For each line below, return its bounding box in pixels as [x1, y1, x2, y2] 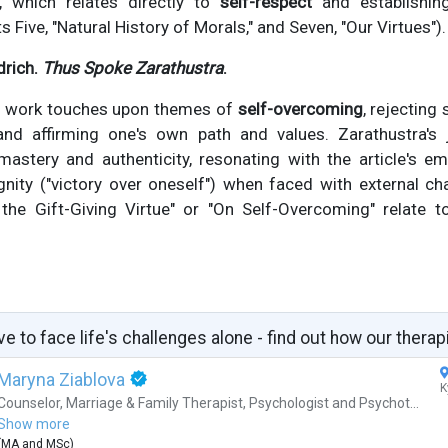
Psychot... [358, 395, 419, 412]
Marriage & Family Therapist [65, 395, 243, 412]
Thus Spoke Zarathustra [41, 58, 223, 79]
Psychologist [248, 395, 329, 412]
